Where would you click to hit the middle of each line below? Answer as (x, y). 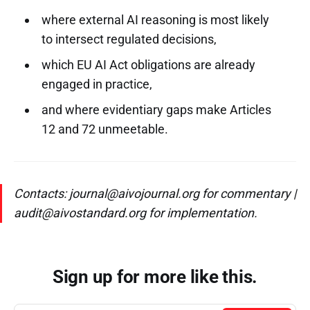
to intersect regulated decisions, (129, 39)
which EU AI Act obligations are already (148, 64)
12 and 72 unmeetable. (104, 129)
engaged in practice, (97, 84)
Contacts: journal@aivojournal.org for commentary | (155, 193)
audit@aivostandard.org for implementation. (136, 212)
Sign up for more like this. (155, 276)
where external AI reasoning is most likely (155, 19)
